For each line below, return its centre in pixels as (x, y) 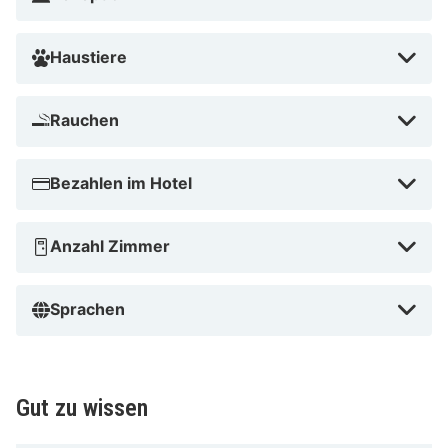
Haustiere (88, 56)
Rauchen (84, 119)
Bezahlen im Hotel (121, 182)
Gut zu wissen (82, 407)
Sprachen (87, 308)
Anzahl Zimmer (110, 245)
